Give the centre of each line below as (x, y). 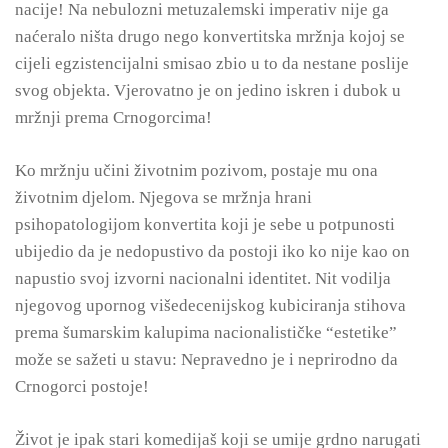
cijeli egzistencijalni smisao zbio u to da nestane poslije (212, 63)
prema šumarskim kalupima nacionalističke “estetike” (206, 332)
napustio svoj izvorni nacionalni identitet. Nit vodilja (203, 278)
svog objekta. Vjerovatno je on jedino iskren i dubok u (208, 90)
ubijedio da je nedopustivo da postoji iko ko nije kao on (212, 251)
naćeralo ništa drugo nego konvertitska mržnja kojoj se (210, 36)
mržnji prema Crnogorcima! (113, 117)
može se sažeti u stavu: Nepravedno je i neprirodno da (206, 359)
